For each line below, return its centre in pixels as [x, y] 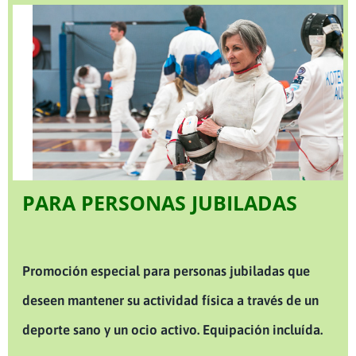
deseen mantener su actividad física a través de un [170, 300]
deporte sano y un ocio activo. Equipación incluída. [172, 329]
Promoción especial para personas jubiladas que [166, 271]
